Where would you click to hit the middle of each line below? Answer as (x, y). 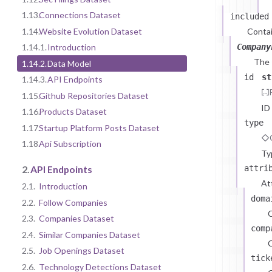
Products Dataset (73, 112)
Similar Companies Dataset (90, 234)
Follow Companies (73, 202)
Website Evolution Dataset (90, 31)
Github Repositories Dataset (94, 95)
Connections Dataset (80, 15)
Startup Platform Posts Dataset (99, 127)
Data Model (69, 63)
